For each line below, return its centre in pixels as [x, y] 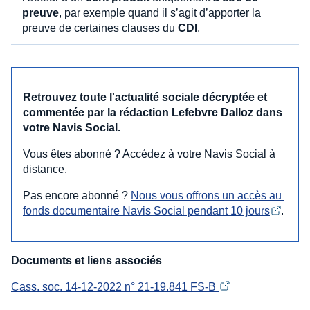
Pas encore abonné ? [77, 195]
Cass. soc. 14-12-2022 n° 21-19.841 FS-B [115, 286]
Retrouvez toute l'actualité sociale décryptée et [145, 97]
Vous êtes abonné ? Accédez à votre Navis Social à [149, 154]
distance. [45, 169]
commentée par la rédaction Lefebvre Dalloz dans [153, 112]
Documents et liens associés [86, 260]
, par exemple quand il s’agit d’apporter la [160, 12]
